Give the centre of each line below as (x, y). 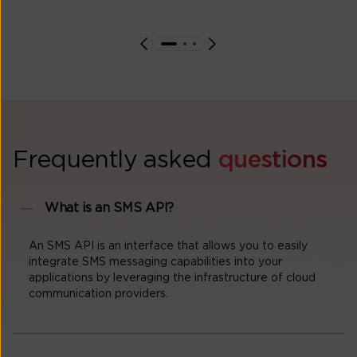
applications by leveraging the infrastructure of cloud (172, 279)
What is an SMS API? (109, 208)
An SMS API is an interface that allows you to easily (168, 247)
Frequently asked (116, 160)
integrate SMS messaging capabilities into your (155, 263)
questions (273, 160)
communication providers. (98, 294)
